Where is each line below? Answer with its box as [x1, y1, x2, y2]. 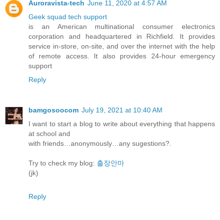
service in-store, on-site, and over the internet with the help [28, 42, 215, 50]
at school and [28, 129, 70, 137]
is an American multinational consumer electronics [28, 22, 215, 30]
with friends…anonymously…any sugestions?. [28, 139, 171, 147]
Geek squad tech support [28, 12, 107, 21]
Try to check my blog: [28, 159, 97, 167]
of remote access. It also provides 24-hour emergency [28, 52, 215, 60]
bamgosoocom [28, 106, 79, 114]
